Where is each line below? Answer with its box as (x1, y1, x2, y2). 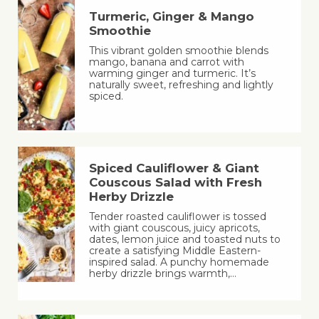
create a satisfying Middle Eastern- (88, 244, 261, 258)
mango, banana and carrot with (88, 56, 244, 69)
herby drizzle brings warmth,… (88, 267, 236, 281)
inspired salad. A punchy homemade (88, 256, 269, 269)
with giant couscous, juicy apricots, (88, 221, 260, 235)
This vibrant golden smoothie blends (88, 44, 268, 58)
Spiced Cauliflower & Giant (88, 161, 259, 176)
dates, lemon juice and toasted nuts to (88, 233, 281, 246)
